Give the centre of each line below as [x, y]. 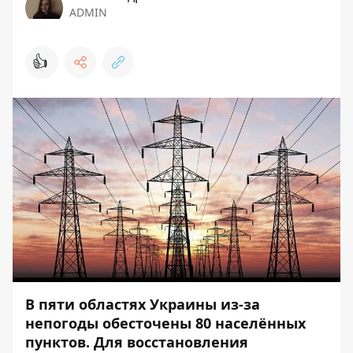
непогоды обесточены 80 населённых [165, 323]
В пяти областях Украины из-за [143, 304]
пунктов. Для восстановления [137, 342]
